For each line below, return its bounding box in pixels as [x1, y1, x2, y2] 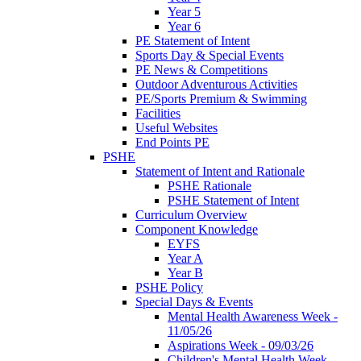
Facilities [135, 106, 180, 120]
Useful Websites [135, 120, 218, 135]
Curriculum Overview [135, 207, 247, 222]
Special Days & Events [135, 294, 253, 309]
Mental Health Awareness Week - [168, 309, 338, 323]
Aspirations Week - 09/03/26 [168, 338, 313, 352]
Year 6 [168, 19, 201, 33]
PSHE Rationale [168, 178, 251, 193]
